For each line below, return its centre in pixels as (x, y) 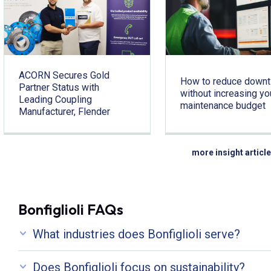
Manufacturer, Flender (64, 111)
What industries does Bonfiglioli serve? (136, 234)
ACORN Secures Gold (64, 75)
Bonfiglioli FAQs (71, 209)
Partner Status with (59, 87)
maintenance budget (223, 105)
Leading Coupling (55, 99)
